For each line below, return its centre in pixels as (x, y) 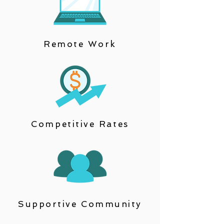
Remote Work (80, 44)
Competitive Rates (80, 124)
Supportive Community (80, 204)
